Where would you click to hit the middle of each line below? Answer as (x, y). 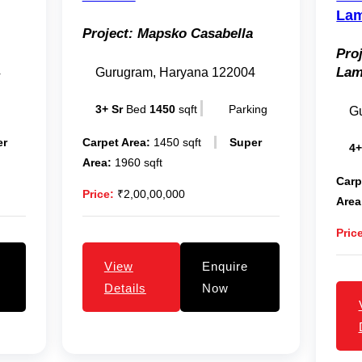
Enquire (225, 266)
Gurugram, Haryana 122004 (175, 72)
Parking (248, 109)
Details (125, 288)
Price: (98, 194)
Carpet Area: (116, 142)
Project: (107, 33)
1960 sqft (137, 162)
